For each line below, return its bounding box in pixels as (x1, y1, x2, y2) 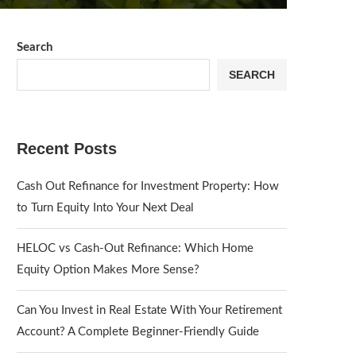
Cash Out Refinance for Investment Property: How (17, 180, 279, 192)
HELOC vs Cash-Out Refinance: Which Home (17, 242, 253, 254)
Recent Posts (17, 140, 117, 157)
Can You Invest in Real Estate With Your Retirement (17, 304, 282, 316)
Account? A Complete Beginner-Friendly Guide (17, 326, 259, 338)
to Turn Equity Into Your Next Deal (17, 202, 194, 214)
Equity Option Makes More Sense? (17, 264, 199, 276)
